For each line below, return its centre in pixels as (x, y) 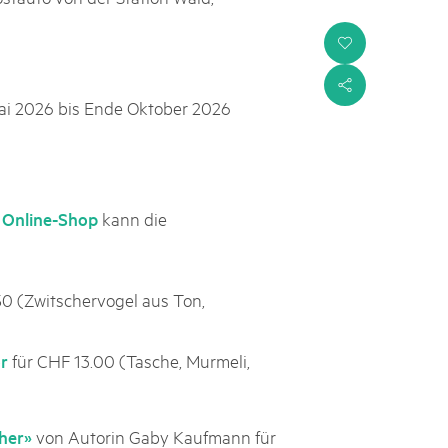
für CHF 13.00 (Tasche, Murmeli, (129, 360)
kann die (132, 218)
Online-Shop (50, 218)
